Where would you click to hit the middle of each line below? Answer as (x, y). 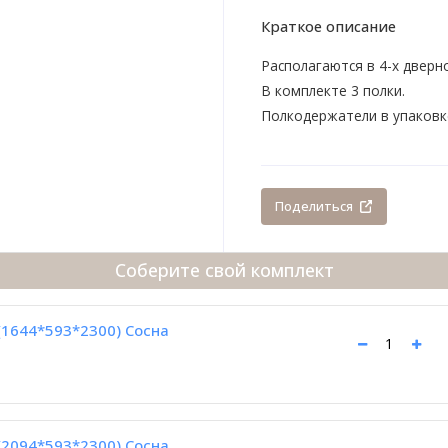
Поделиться (314, 206)
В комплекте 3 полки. (332, 90)
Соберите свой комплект (224, 270)
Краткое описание (328, 25)
